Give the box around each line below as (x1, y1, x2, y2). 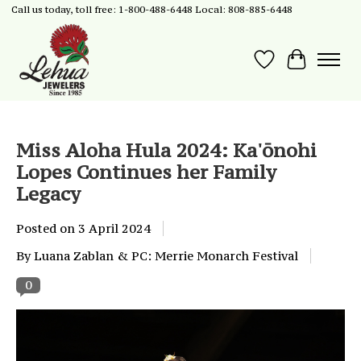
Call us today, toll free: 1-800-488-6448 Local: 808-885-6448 (10, 3, 293, 16)
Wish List (263, 59, 327, 77)
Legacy (16, 180, 81, 206)
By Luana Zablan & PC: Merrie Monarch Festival (16, 247, 298, 263)
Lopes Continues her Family (16, 159, 276, 185)
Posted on (16, 220, 78, 236)
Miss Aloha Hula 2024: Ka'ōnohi (16, 137, 317, 163)
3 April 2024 (78, 220, 151, 236)
